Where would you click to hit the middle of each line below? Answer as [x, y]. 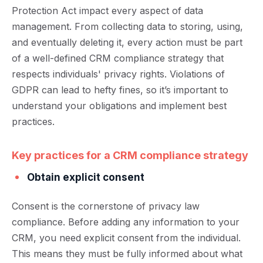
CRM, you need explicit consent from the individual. [126, 238]
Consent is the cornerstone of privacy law [106, 206]
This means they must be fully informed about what [127, 254]
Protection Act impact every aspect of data [107, 11]
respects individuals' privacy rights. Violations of [118, 74]
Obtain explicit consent [86, 177]
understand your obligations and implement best [119, 106]
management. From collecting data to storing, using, [127, 26]
